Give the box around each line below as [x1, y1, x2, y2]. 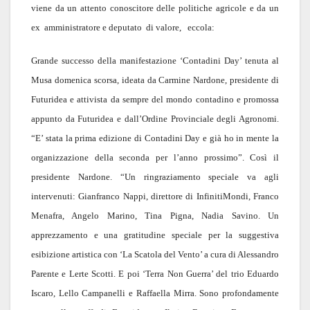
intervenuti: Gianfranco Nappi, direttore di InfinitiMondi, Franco [31, 191, 279, 202]
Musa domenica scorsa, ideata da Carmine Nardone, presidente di [31, 75, 279, 86]
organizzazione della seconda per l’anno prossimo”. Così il [31, 152, 279, 163]
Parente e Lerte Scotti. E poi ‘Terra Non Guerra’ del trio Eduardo [31, 268, 279, 280]
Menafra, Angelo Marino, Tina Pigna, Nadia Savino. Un [31, 210, 279, 221]
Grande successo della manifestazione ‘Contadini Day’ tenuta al [31, 55, 279, 66]
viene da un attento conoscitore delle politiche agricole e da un [31, 3, 279, 14]
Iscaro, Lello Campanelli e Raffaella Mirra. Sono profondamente [31, 288, 279, 299]
